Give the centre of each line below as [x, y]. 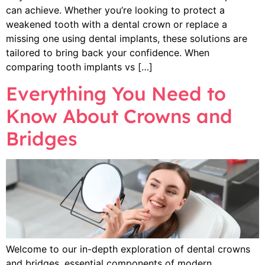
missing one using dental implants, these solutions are [127, 38]
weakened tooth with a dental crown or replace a [117, 24]
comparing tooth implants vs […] [79, 67]
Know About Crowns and [119, 116]
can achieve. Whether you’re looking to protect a [115, 10]
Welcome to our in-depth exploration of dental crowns [128, 249]
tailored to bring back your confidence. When [108, 52]
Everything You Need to [116, 94]
